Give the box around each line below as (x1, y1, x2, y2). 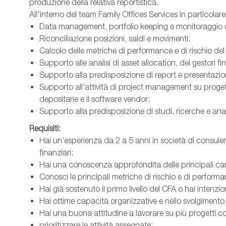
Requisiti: (29, 124, 61, 134)
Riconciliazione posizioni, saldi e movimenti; (39, 34, 190, 44)
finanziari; (39, 148, 73, 158)
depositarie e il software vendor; (39, 94, 150, 104)
